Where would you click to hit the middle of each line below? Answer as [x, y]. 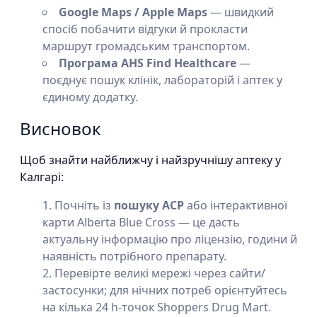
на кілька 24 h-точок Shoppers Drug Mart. [157, 307]
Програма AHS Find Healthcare [148, 63]
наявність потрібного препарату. [134, 256]
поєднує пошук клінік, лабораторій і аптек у [162, 80]
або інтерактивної [236, 205]
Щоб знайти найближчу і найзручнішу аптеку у [150, 160]
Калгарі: [42, 177]
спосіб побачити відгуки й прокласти [145, 29]
